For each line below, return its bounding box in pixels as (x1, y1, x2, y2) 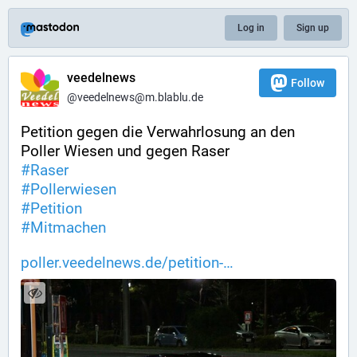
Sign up (296, 22, 329, 33)
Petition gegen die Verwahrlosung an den (21, 123, 295, 141)
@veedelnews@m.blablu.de (67, 91, 203, 104)
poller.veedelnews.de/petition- (21, 253, 223, 272)
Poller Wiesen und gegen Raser (21, 142, 229, 160)
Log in (237, 22, 265, 33)
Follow (291, 76, 324, 89)
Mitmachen (30, 218, 106, 237)
